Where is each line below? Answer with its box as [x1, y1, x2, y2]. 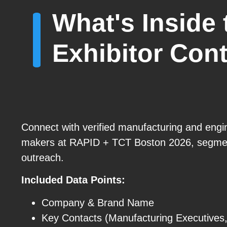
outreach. [21, 152, 64, 164]
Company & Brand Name [42, 197, 154, 208]
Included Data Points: [21, 174, 125, 186]
